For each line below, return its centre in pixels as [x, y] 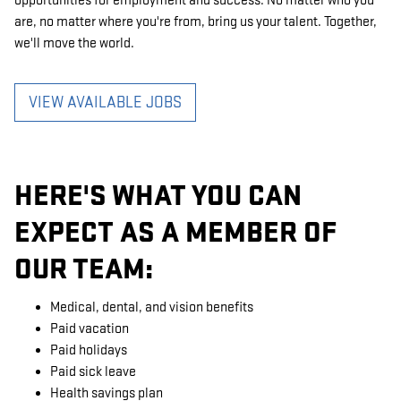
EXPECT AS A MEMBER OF [175, 232]
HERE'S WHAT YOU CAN [158, 196]
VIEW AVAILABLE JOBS [105, 102]
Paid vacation [90, 329]
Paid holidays [89, 350]
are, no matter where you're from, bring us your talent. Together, [196, 21]
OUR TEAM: [84, 269]
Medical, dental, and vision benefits [152, 307]
